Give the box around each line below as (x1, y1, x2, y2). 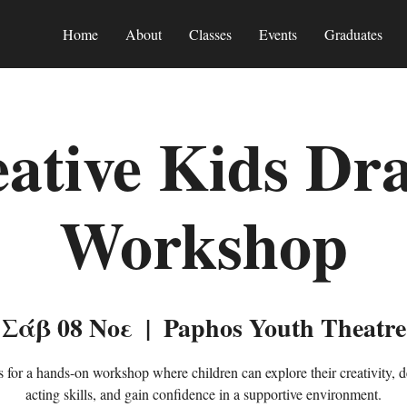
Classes (189, 25, 232, 44)
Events (259, 25, 297, 44)
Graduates (324, 25, 382, 44)
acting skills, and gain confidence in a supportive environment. (25, 383, 382, 403)
